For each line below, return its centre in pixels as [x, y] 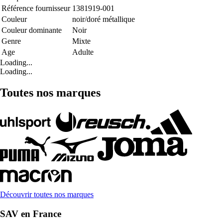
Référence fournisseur [36, 8]
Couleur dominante [32, 30]
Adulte [83, 52]
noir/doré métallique [104, 19]
